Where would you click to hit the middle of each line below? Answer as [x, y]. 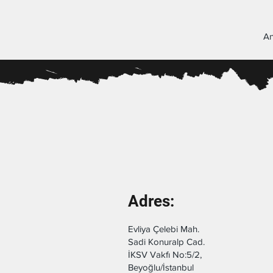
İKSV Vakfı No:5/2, [166, 255]
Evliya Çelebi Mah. [165, 229]
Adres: [151, 201]
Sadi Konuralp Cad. [166, 242]
